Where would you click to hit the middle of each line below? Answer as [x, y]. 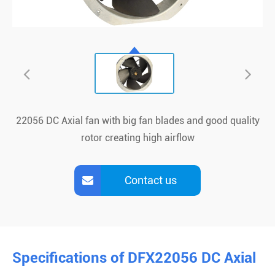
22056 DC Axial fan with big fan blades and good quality [137, 120]
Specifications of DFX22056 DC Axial [134, 258]
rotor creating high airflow [137, 137]
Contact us [151, 180]
